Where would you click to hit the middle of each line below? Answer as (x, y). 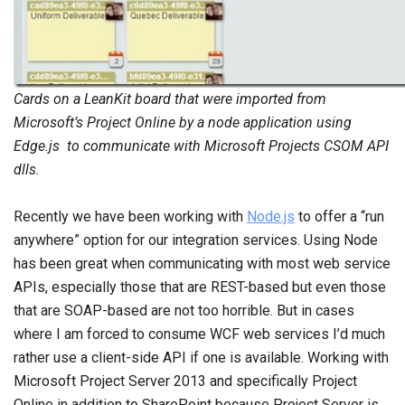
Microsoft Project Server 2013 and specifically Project (185, 381)
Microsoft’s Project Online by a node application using (183, 122)
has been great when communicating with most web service (202, 264)
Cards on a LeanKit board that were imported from (170, 99)
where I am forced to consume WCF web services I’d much (199, 334)
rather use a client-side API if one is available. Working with (201, 358)
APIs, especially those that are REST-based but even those (200, 287)
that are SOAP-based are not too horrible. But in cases (184, 311)
